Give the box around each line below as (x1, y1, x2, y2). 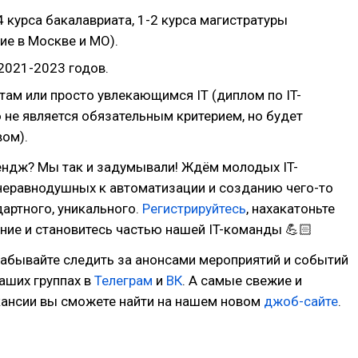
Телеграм (94, 272, 153, 288)
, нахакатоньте (246, 200, 335, 217)
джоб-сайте (264, 292, 338, 309)
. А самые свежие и (182, 272, 302, 288)
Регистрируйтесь (142, 200, 246, 217)
